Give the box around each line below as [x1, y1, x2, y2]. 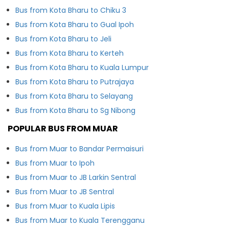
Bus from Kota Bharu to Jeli [15, 33, 111, 44]
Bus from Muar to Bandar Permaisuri [15, 143, 144, 154]
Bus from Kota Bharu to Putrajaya [15, 76, 134, 87]
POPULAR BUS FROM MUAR [8, 122, 118, 134]
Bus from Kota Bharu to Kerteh [15, 48, 124, 58]
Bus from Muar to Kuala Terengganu [15, 215, 145, 225]
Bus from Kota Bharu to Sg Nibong [15, 105, 135, 116]
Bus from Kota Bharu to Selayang [15, 90, 133, 101]
